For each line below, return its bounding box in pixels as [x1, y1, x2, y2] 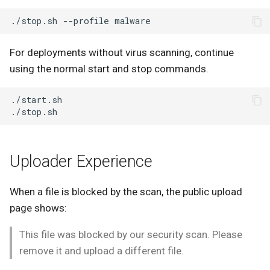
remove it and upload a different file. [19, 244, 184, 257]
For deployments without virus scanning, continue [10, 46, 234, 58]
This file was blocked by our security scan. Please [19, 228, 242, 240]
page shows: [10, 201, 67, 214]
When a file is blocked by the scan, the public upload [10, 185, 242, 198]
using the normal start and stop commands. [10, 62, 209, 75]
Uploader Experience [10, 152, 152, 172]
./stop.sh [10, 15, 58, 27]
